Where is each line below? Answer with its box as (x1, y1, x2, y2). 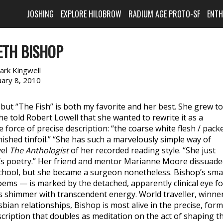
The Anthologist (9, 145, 69, 156)
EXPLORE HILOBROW (61, 8, 122, 20)
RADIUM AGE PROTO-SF (128, 8, 201, 20)
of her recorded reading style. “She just (69, 145, 216, 156)
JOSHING (27, 8, 54, 20)
